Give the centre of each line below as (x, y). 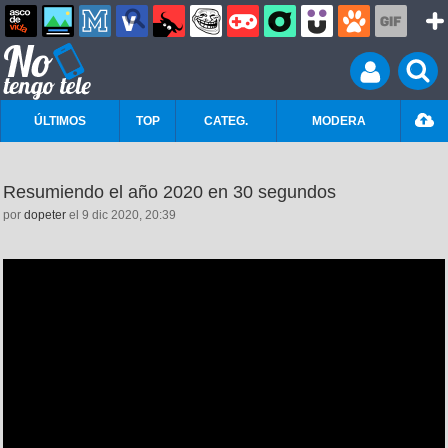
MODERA (338, 121)
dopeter (45, 215)
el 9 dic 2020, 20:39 (121, 215)
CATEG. (226, 121)
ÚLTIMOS (60, 121)
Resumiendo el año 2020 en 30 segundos (169, 192)
